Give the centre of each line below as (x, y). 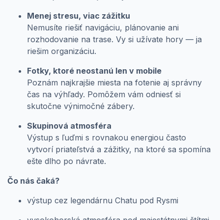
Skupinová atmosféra (69, 125)
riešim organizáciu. (62, 51)
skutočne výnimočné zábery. (81, 106)
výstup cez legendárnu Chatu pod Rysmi (103, 200)
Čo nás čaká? (33, 180)
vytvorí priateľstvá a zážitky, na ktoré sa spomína (119, 149)
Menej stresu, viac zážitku (79, 15)
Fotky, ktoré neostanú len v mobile (94, 70)
